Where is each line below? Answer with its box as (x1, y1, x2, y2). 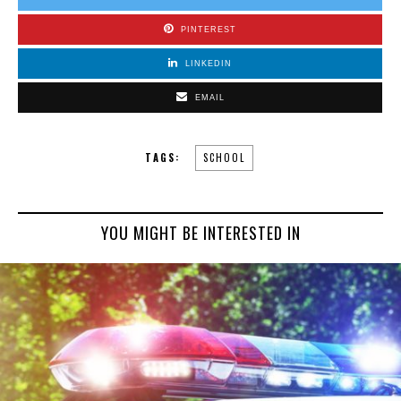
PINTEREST (181, 24, 236, 34)
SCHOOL (202, 149, 245, 165)
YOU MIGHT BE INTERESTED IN (100, 220, 301, 244)
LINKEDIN (185, 58, 232, 68)
